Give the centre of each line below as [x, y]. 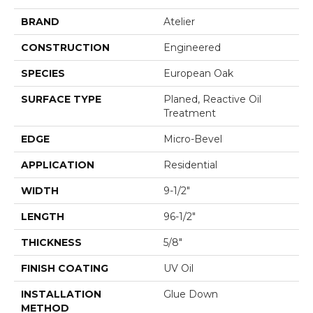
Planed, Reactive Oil [212, 99]
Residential [190, 165]
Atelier [179, 21]
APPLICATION [58, 165]
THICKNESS [51, 242]
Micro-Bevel [193, 139]
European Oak [198, 73]
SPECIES [43, 73]
